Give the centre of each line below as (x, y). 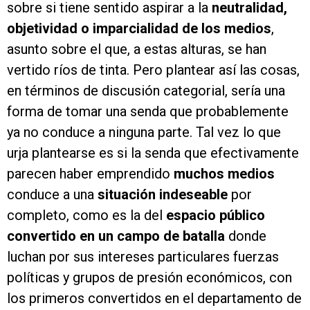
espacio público (214, 215)
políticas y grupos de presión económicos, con (149, 277)
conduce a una (52, 194)
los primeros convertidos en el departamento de (154, 298)
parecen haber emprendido (89, 174)
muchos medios (222, 174)
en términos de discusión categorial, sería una (146, 91)
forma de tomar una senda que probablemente (148, 111)
